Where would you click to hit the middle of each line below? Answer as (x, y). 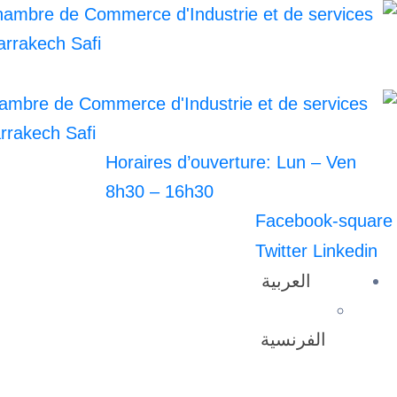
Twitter (282, 251)
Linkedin (346, 251)
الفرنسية (293, 339)
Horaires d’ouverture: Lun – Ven (230, 162)
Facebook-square (324, 221)
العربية (287, 281)
